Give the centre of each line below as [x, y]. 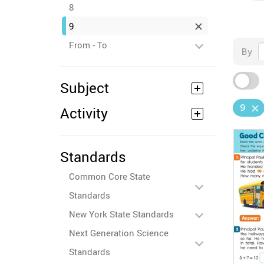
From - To [88, 45]
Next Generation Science [119, 233]
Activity [84, 113]
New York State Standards [121, 214]
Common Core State [110, 176]
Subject [85, 88]
